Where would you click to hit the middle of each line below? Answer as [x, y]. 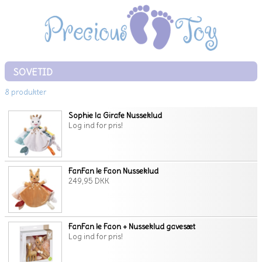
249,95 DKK [89, 181]
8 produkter [25, 92]
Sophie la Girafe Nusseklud [116, 116]
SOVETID [33, 73]
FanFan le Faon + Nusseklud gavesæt [132, 227]
